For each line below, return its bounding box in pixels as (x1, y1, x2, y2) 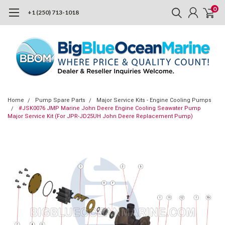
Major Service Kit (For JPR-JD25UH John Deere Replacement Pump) (8, 113, 193, 120)
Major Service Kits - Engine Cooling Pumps (96, 97, 211, 103)
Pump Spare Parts (35, 97, 85, 103)
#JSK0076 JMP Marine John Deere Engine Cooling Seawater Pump (19, 105, 201, 111)
